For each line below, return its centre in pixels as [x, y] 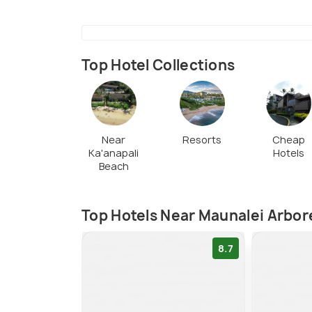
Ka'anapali [114, 153]
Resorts [202, 139]
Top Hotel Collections [158, 65]
